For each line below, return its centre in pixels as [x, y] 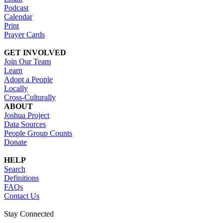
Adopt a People [28, 79]
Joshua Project [27, 115]
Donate [15, 142]
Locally [16, 88]
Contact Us [22, 196]
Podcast [16, 7]
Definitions [21, 178]
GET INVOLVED [35, 52]
